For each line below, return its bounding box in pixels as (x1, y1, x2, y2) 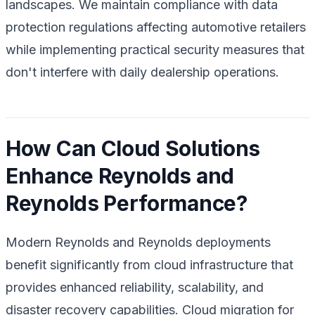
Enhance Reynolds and (6, 162, 235, 188)
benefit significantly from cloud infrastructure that (6, 257, 293, 272)
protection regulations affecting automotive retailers (6, 19, 306, 34)
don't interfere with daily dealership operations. (6, 64, 279, 79)
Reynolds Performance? (6, 190, 247, 216)
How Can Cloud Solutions (6, 135, 261, 161)
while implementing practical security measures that (6, 41, 304, 57)
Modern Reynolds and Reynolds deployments (6, 234, 271, 250)
